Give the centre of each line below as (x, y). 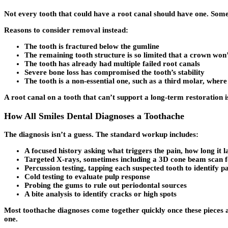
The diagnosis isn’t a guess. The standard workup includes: (101, 135)
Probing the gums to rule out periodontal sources (106, 186)
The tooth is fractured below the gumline (92, 46)
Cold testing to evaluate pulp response (87, 177)
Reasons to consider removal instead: (66, 30)
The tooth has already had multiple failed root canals (112, 64)
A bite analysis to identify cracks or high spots (101, 194)
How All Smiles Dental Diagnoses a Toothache (94, 116)
